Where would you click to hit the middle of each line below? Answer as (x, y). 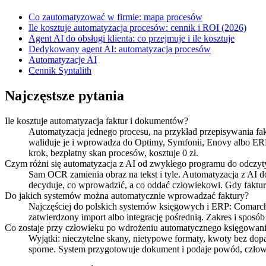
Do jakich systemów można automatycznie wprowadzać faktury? (127, 196)
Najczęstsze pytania (64, 96)
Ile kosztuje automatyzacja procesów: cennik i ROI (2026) (137, 28)
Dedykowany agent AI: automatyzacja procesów (120, 49)
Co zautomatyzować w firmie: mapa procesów (115, 17)
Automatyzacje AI (63, 60)
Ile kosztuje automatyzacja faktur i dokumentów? (96, 121)
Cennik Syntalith (60, 71)
